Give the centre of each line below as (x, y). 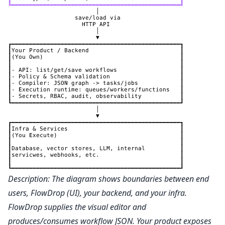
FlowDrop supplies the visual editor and (77, 207)
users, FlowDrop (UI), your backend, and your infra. (97, 193)
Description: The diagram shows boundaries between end (108, 179)
